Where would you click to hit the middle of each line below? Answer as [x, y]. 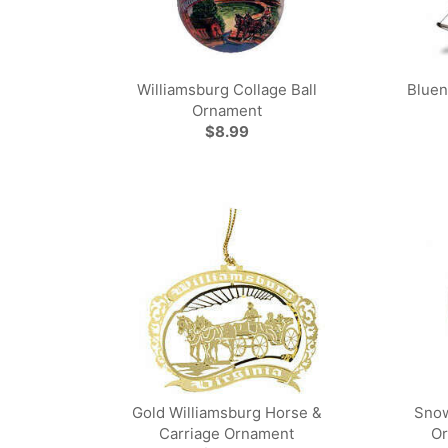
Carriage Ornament [227, 433]
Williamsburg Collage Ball [226, 89]
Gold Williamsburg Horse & [226, 412]
